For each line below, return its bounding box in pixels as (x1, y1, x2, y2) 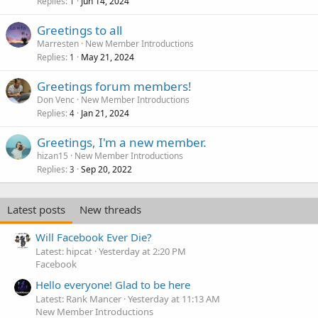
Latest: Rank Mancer (35, 292, 121, 305)
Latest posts (7, 202, 65, 216)
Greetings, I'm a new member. (37, 133, 207, 150)
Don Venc (37, 93, 75, 106)
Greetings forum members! (37, 77, 192, 94)
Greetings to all (37, 21, 122, 38)
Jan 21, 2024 (81, 106, 129, 119)
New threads (79, 202, 141, 216)
